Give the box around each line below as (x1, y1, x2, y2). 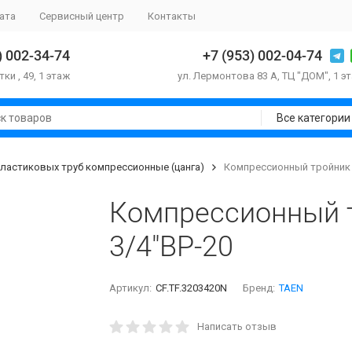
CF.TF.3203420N (156, 282, 228, 294)
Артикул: (109, 282, 152, 294)
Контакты (148, 9, 196, 22)
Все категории (277, 112, 350, 124)
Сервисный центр (39, 9, 124, 22)
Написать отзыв (197, 321, 277, 332)
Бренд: (243, 282, 276, 294)
